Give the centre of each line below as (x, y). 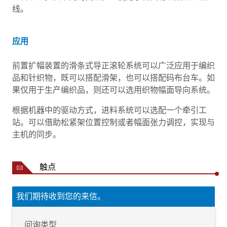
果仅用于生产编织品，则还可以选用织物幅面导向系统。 (113, 90)
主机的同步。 (37, 135)
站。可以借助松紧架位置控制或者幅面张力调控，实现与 (113, 123)
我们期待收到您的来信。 (61, 197)
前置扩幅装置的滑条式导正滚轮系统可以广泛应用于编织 (113, 66)
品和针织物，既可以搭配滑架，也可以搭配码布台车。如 (113, 78)
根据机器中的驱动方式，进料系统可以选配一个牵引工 (109, 110)
